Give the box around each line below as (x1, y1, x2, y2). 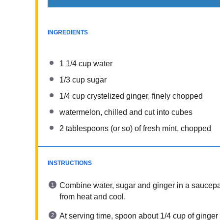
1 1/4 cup (59, 59, 91, 68)
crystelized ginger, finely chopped (85, 92, 203, 100)
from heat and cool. (59, 192, 126, 201)
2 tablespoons (59, 124, 109, 133)
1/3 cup (59, 76, 85, 84)
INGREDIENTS (48, 29, 88, 36)
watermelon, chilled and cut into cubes (59, 108, 192, 116)
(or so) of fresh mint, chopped (109, 124, 211, 133)
